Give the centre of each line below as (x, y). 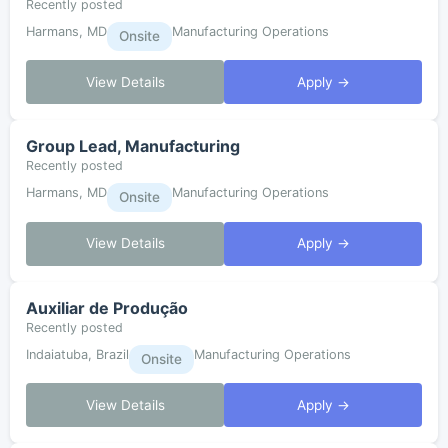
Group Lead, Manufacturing (133, 146)
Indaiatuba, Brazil (77, 354)
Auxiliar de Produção (107, 307)
